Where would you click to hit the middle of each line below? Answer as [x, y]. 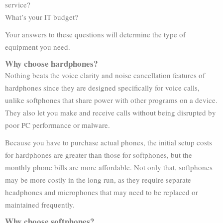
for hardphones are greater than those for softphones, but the [99, 155]
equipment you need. [38, 47]
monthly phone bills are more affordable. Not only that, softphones [109, 167]
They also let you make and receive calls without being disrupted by [111, 112]
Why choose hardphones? [52, 63]
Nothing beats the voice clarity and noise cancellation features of [105, 75]
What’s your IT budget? [42, 17]
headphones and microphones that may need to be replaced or [102, 192]
